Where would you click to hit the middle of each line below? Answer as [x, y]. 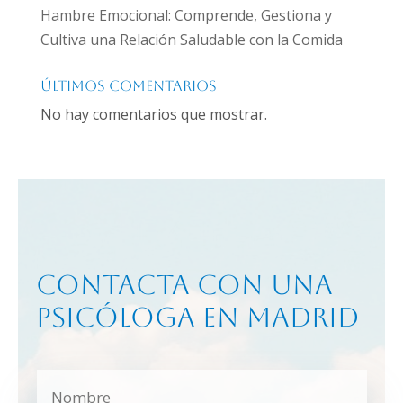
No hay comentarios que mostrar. [153, 115]
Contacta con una [185, 285]
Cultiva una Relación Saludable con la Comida [191, 40]
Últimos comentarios [128, 86]
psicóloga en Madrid [198, 318]
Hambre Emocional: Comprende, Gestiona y [186, 16]
